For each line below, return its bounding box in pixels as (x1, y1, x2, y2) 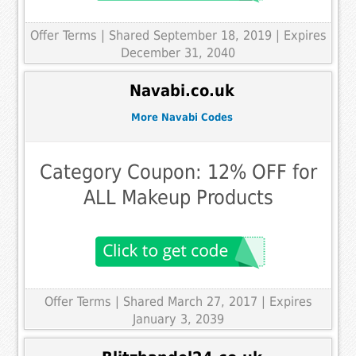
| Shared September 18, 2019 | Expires (100, 27, 327, 43)
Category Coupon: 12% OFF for (39, 161, 317, 184)
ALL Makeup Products (83, 186, 273, 210)
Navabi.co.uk (130, 82, 234, 101)
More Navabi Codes (131, 110, 233, 123)
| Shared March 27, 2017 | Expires (114, 294, 312, 310)
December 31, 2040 (121, 44, 235, 60)
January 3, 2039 (132, 311, 224, 327)
